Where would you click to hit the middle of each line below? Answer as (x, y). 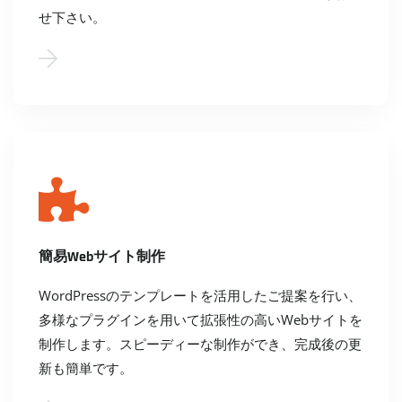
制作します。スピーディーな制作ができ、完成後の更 (200, 344)
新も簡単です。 (86, 368)
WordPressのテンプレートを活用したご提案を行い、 (200, 296)
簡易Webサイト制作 (102, 258)
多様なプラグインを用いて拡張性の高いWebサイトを (201, 320)
